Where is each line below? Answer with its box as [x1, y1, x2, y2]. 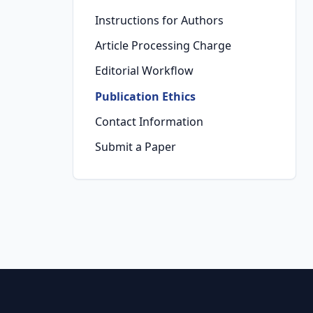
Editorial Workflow [95, 63, 194, 79]
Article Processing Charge [95, 38, 231, 54]
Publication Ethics [95, 88, 196, 104]
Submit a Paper [95, 138, 176, 154]
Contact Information [95, 113, 203, 129]
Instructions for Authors [95, 12, 224, 28]
